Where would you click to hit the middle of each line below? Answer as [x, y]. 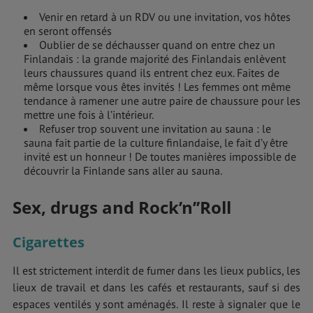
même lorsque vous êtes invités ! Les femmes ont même [157, 86]
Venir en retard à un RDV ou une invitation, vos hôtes [165, 16]
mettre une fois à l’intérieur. [89, 114]
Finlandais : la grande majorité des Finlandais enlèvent [155, 58]
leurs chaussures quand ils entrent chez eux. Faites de [152, 72]
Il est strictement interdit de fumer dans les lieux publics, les [156, 270]
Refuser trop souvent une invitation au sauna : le [155, 128]
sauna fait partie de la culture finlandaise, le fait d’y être [156, 142]
